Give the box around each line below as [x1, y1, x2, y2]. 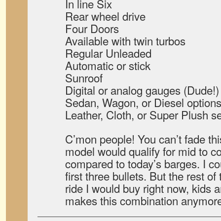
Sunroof [65, 70, 103, 85]
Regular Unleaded [65, 45, 151, 61]
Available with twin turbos [65, 33, 185, 48]
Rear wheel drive [65, 8, 146, 24]
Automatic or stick [65, 57, 150, 73]
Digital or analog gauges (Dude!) [65, 82, 219, 98]
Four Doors [65, 20, 119, 36]
